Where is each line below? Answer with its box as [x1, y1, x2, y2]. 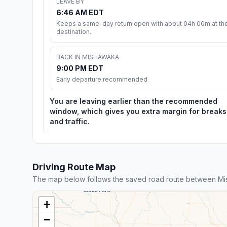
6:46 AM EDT [56, 8, 104, 17]
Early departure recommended [56, 75, 147, 83]
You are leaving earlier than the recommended [50, 96, 217, 105]
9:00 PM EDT [56, 63, 103, 72]
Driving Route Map [32, 161, 116, 172]
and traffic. [50, 117, 90, 126]
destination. [56, 27, 91, 35]
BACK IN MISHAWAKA [56, 53, 119, 61]
